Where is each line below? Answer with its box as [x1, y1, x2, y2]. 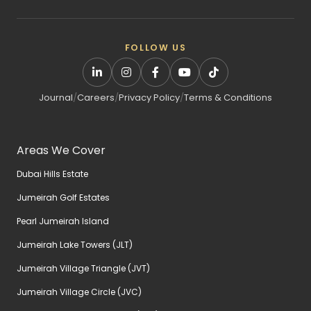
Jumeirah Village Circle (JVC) [17, 285, 142, 298]
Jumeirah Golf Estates [17, 191, 110, 203]
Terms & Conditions [184, 90, 272, 104]
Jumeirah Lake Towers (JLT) [17, 238, 133, 251]
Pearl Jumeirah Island [17, 215, 109, 227]
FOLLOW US [124, 41, 187, 53]
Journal [39, 90, 73, 104]
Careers [77, 90, 115, 104]
